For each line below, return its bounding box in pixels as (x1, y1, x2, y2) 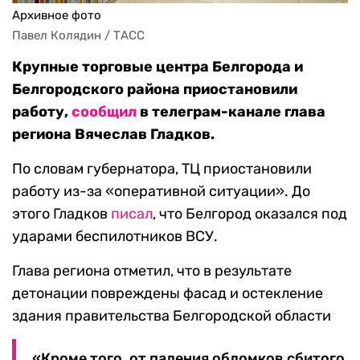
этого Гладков (12, 205, 111, 223)
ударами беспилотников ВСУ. (12, 227, 218, 246)
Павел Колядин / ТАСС (12, 28, 145, 43)
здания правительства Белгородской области (12, 307, 331, 325)
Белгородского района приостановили (12, 80, 297, 99)
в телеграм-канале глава (137, 103, 325, 121)
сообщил (72, 103, 137, 121)
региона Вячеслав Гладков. (12, 125, 215, 144)
